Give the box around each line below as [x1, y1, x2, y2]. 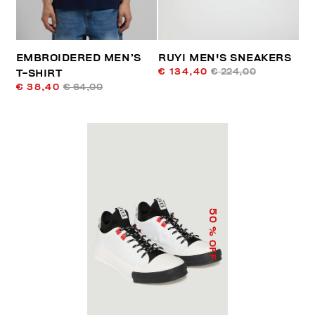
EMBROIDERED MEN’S [15, 52, 141, 63]
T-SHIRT [15, 67, 63, 79]
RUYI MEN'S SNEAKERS [158, 52, 292, 63]
